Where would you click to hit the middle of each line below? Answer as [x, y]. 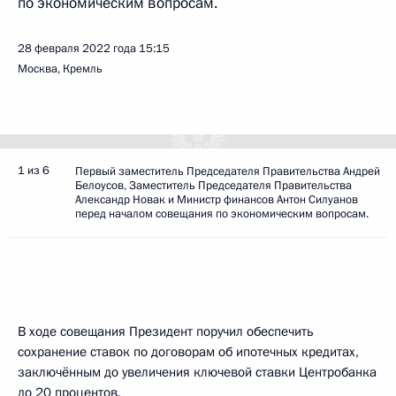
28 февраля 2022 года [77, 49]
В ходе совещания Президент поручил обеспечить [166, 331]
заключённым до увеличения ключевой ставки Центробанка [197, 372]
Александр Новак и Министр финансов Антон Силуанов [217, 200]
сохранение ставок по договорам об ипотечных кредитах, [188, 352]
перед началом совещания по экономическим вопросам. [222, 214]
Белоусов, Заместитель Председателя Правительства [213, 186]
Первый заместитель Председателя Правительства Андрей [228, 171]
